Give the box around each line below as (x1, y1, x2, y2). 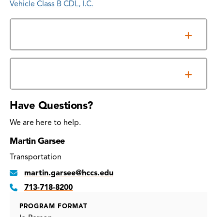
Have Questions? (10, 99, 93, 112)
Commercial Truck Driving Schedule (20, 69, 136, 78)
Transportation (10, 152, 62, 162)
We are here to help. (10, 118, 81, 127)
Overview (20, 30, 51, 39)
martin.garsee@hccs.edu (24, 168, 113, 178)
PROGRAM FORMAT (19, 202, 87, 210)
